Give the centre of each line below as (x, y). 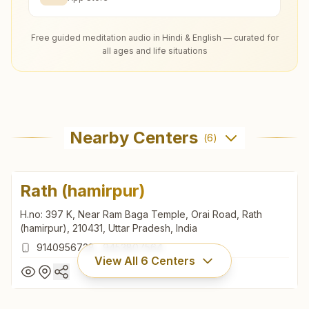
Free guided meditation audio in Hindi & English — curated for (154, 37)
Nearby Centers (134, 137)
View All (118, 260)
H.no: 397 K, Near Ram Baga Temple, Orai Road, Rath (141, 214)
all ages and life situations (154, 50)
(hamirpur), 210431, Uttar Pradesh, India (109, 228)
